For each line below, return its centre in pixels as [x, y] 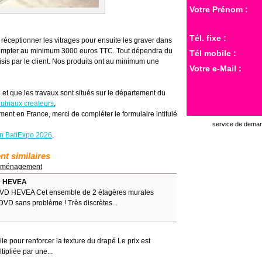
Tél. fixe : [208, 38]
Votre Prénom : [219, 9]
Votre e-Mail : [216, 68]
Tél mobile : [213, 53]
